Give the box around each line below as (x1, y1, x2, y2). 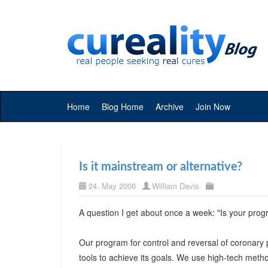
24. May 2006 (89, 180, 136, 191)
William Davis (152, 180, 199, 191)
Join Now (196, 100, 230, 112)
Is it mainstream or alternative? (79, 161, 242, 173)
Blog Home (102, 100, 144, 112)
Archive (156, 100, 184, 112)
